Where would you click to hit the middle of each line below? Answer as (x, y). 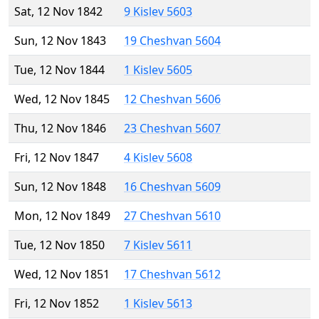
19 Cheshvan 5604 (172, 41)
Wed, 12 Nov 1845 (62, 99)
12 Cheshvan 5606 (172, 99)
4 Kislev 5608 (158, 158)
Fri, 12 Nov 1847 (57, 158)
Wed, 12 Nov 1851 (62, 274)
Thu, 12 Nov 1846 (60, 129)
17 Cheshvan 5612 (172, 274)
